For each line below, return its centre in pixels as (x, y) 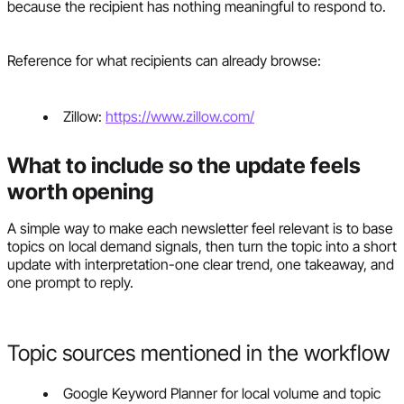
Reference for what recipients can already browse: (164, 60)
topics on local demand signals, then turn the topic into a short (202, 246)
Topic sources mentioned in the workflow (198, 353)
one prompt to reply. (70, 282)
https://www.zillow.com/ (180, 116)
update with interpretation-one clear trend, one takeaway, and (201, 264)
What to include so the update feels (184, 165)
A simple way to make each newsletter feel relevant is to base (200, 228)
